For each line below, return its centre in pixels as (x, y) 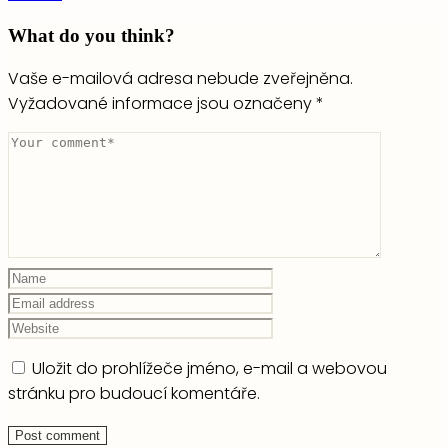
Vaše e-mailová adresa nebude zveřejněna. (180, 78)
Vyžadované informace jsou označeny (162, 103)
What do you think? (91, 36)
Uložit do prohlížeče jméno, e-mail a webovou (209, 368)
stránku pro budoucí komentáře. (134, 393)
